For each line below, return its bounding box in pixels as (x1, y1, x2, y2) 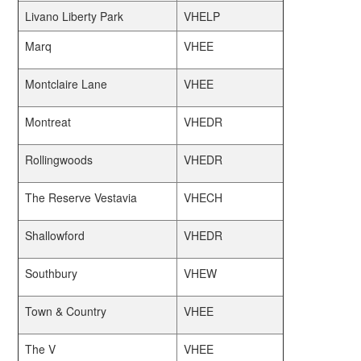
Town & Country (25, 303, 107, 319)
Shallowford (25, 227, 85, 243)
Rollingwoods (25, 151, 93, 168)
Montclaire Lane (25, 76, 108, 92)
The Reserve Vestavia (25, 189, 138, 205)
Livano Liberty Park (25, 8, 124, 24)
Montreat (25, 114, 72, 130)
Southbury (25, 265, 78, 281)
